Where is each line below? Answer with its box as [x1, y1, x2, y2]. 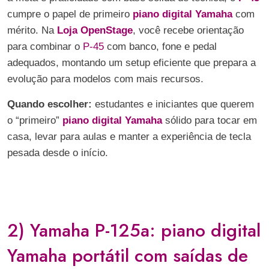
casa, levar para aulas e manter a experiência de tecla [7, 131, 251, 142]
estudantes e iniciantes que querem [92, 98, 254, 110]
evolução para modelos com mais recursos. [7, 73, 204, 85]
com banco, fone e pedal [104, 41, 217, 52]
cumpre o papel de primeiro [7, 8, 130, 20]
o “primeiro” [7, 115, 59, 126]
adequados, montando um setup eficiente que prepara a [7, 57, 256, 68]
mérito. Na [7, 25, 54, 36]
